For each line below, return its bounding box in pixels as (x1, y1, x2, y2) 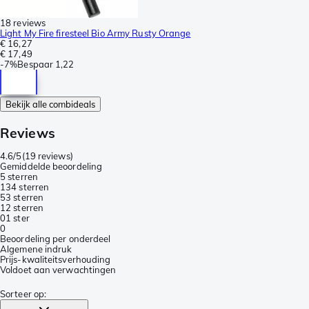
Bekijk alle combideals (6, 98, 95, 110)
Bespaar (17, 58, 54, 70)
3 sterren (6, 192, 44, 203)
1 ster (6, 212, 30, 224)
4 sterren (11, 181, 50, 193)
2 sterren (6, 202, 44, 214)
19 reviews (24, 150, 70, 162)
